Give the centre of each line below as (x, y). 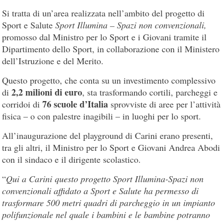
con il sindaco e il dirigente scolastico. (72, 160)
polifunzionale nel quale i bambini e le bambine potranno (106, 215)
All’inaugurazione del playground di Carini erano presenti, (108, 136)
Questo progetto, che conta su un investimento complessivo (109, 80)
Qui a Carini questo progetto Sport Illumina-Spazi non (105, 179)
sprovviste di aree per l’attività (165, 104)
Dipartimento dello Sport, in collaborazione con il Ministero (111, 49)
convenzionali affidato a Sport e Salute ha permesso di (101, 191)
